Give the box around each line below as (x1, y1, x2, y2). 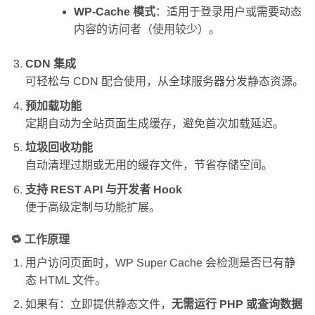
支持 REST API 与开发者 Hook (25, 184, 182, 196)
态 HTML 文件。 (25, 274, 106, 286)
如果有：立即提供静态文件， (25, 298, 172, 311)
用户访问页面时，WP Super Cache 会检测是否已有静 (25, 256, 295, 269)
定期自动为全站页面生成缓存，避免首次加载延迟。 (25, 117, 284, 129)
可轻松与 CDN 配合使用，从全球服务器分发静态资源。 (25, 75, 304, 88)
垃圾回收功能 (25, 141, 93, 154)
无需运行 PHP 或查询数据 (171, 298, 302, 311)
